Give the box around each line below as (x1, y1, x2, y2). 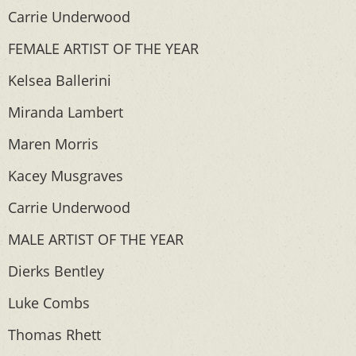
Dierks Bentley (8, 261, 104, 281)
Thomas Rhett (8, 325, 101, 344)
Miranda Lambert (8, 103, 123, 122)
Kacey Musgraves (8, 166, 123, 185)
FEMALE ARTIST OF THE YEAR (8, 39, 199, 58)
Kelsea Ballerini (8, 71, 111, 90)
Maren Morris (8, 134, 99, 153)
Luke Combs (8, 293, 90, 312)
